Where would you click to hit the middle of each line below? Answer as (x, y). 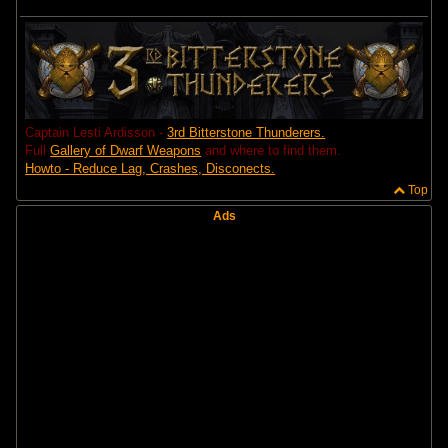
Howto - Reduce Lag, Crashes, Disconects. (150, 169)
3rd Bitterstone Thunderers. (246, 133)
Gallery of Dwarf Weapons (126, 151)
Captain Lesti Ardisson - (96, 133)
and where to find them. (271, 151)
